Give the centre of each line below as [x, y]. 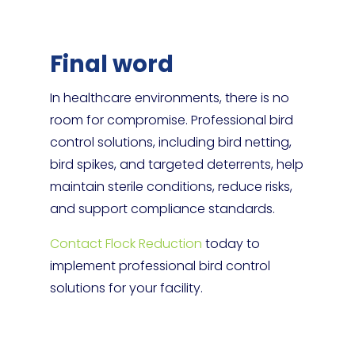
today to [231, 244]
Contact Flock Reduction [126, 244]
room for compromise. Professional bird [171, 120]
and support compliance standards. [162, 209]
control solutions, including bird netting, [170, 142]
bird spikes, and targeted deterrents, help [176, 164]
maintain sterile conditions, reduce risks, [171, 187]
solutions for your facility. [126, 288]
